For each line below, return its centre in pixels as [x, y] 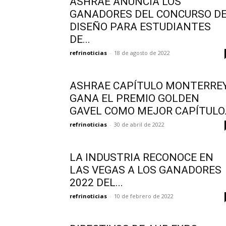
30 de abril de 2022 [139, 124]
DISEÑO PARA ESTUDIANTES [140, 27]
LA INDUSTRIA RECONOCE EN [142, 157]
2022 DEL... [96, 183]
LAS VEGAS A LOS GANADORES [146, 170]
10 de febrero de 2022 [144, 196]
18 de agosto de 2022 [142, 53]
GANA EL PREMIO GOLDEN [134, 98]
